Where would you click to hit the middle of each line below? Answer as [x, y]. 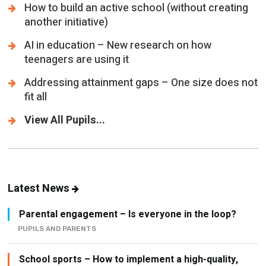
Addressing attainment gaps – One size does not [141, 83]
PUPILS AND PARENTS [57, 229]
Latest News [40, 189]
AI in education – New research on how [118, 45]
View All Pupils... [65, 120]
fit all [36, 97]
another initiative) [66, 22]
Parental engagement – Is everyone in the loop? [128, 215]
